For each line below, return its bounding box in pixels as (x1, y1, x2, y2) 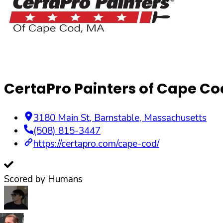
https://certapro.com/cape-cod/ (33, 137, 159, 151)
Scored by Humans (4, 173, 83, 186)
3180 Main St (33, 111, 90, 125)
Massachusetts (144, 111, 207, 125)
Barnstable (94, 111, 139, 125)
